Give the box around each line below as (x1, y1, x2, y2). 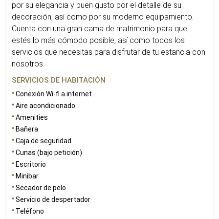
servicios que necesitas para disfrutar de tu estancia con (12, 47, 205, 57)
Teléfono (16, 207, 44, 215)
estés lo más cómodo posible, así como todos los (12, 36, 185, 45)
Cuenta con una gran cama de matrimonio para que (12, 24, 187, 33)
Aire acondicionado (16, 102, 75, 109)
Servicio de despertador (16, 196, 90, 203)
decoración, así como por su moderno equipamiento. (12, 12, 194, 22)
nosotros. (12, 59, 44, 68)
